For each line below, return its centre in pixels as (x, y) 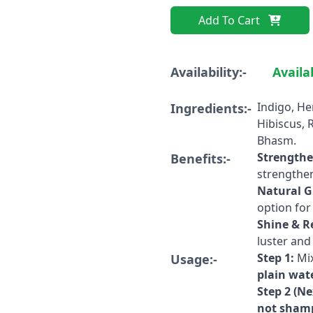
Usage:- (194, 259)
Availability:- (210, 72)
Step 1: (276, 258)
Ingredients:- (211, 108)
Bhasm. (277, 140)
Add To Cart (230, 20)
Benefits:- (201, 159)
